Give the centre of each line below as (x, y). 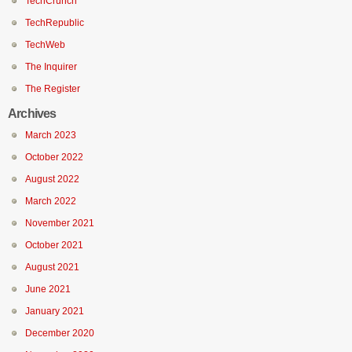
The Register (53, 89)
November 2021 (60, 223)
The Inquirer (51, 67)
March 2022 (51, 201)
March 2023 (51, 135)
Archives (32, 113)
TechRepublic (55, 23)
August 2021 (52, 267)
